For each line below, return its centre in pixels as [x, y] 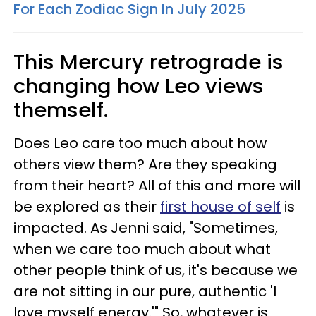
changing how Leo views [139, 86]
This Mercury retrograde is [148, 62]
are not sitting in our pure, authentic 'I [145, 292]
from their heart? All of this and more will [157, 186]
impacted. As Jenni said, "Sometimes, [146, 228]
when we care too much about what [142, 249]
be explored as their [87, 207]
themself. [61, 110]
